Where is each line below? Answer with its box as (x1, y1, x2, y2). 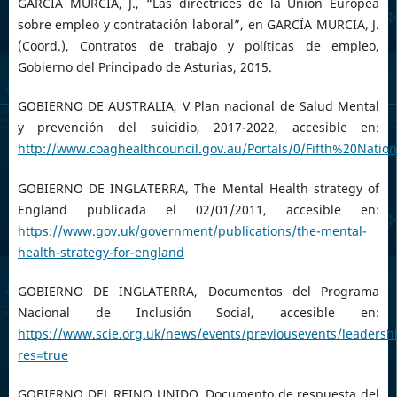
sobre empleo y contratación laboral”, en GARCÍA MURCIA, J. (17, 16, 380, 34)
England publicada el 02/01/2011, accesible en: (17, 200, 380, 218)
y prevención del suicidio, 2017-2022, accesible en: (17, 119, 380, 136)
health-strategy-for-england (17, 243, 184, 261)
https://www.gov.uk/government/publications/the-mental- (17, 222, 367, 239)
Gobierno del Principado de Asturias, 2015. (17, 58, 272, 76)
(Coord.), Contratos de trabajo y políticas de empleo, (17, 37, 380, 55)
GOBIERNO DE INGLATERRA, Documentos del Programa (17, 282, 380, 300)
